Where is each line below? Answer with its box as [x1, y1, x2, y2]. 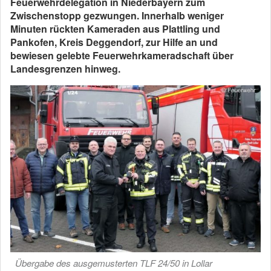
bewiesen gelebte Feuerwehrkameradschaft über [10, 48, 233, 62]
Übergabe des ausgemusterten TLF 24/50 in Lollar [15, 256, 212, 269]
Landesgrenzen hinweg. [10, 62, 120, 76]
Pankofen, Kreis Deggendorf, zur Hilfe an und [10, 35, 218, 49]
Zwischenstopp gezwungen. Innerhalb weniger [10, 8, 224, 22]
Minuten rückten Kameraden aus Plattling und [10, 22, 220, 36]
